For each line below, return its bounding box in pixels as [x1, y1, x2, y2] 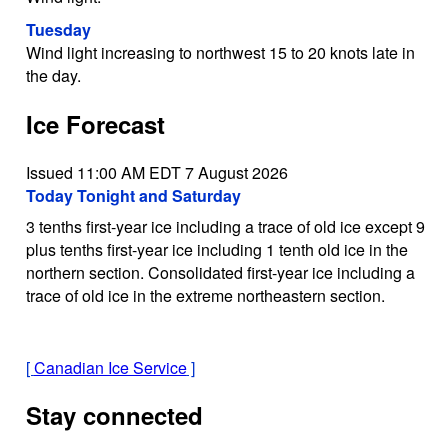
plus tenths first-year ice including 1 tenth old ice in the [25, 237, 408, 261]
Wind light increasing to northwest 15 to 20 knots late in [25, 40, 415, 64]
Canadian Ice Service [33, 355, 187, 379]
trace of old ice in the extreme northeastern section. [25, 283, 385, 307]
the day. [25, 63, 81, 87]
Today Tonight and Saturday [25, 183, 241, 207]
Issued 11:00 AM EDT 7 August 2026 [25, 160, 288, 184]
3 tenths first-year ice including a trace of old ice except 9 [25, 214, 425, 238]
